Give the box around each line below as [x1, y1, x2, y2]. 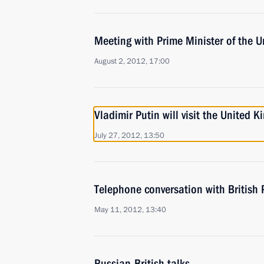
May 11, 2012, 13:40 [94, 204, 166, 215]
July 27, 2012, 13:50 [94, 130, 164, 141]
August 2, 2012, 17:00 [94, 56, 170, 67]
